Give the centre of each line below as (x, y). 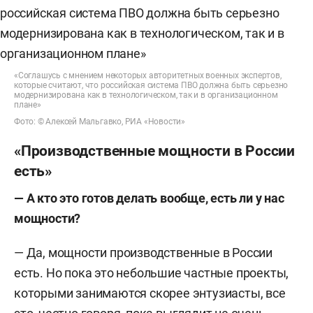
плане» (28, 105)
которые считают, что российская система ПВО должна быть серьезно (151, 85)
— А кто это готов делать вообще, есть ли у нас (149, 198)
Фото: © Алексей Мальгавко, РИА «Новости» (100, 122)
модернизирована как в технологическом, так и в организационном (146, 95)
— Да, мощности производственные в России (143, 253)
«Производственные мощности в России (154, 151)
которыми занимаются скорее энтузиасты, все (150, 293)
